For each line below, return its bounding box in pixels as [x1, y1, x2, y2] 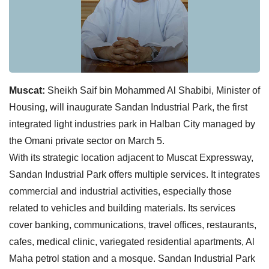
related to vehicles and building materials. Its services [9, 202, 235, 213]
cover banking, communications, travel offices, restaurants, [9, 219, 256, 230]
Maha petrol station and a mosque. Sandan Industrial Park [9, 253, 255, 264]
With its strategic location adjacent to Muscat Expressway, [9, 152, 253, 163]
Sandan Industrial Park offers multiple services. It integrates [9, 169, 260, 180]
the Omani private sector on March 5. [9, 135, 165, 146]
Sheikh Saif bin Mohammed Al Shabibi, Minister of [47, 85, 260, 95]
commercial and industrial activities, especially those [9, 186, 232, 196]
